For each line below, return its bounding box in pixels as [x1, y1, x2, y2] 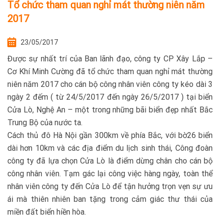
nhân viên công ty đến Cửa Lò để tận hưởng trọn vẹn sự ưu [7, 182, 213, 191]
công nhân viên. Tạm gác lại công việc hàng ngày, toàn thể [7, 169, 213, 178]
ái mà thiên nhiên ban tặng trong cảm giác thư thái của [7, 194, 213, 204]
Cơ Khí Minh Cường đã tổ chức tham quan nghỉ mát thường [7, 67, 213, 76]
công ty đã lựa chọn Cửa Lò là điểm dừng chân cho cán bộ [7, 156, 213, 165]
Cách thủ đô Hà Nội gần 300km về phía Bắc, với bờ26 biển [7, 131, 213, 140]
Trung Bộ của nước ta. [7, 118, 82, 127]
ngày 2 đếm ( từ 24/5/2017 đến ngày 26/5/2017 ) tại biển [7, 92, 213, 102]
